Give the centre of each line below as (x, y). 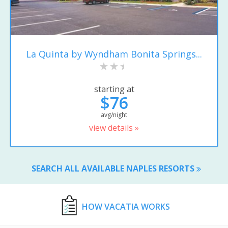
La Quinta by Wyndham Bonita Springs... (114, 54)
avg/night (114, 115)
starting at (114, 89)
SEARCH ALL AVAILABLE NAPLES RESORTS (114, 168)
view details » (114, 128)
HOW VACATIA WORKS (126, 206)
